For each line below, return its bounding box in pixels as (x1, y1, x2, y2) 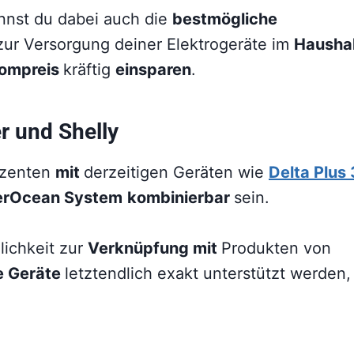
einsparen (115, 59, 191, 79)
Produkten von (221, 238, 331, 258)
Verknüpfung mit (88, 238, 221, 258)
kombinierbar (127, 187, 234, 207)
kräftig (63, 59, 115, 79)
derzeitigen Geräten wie (84, 162, 269, 182)
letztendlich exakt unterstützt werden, (65, 263, 351, 283)
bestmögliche (172, 9, 277, 28)
